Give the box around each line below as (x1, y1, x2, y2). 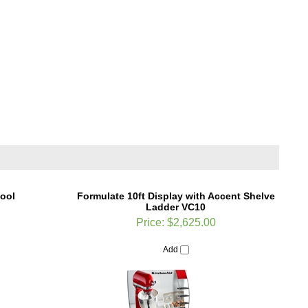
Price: (135, 205, 164, 217)
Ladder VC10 (146, 190, 206, 201)
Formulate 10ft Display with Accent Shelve (76, 179, 275, 190)
